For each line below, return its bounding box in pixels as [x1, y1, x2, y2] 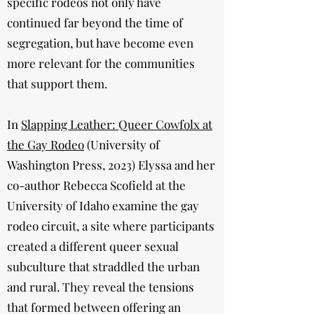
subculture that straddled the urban [7, 259, 200, 274]
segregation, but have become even [7, 35, 193, 50]
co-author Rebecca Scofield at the [7, 177, 186, 193]
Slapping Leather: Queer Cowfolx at [21, 116, 212, 132]
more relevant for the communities [7, 55, 195, 71]
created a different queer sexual [7, 238, 179, 254]
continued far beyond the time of [7, 15, 183, 30]
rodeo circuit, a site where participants [7, 218, 214, 233]
